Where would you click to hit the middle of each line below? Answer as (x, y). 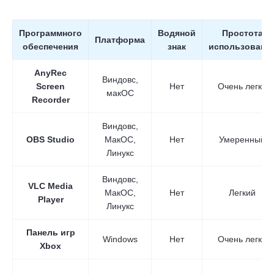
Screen (50, 87)
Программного (50, 33)
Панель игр (50, 233)
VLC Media (50, 186)
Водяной (177, 33)
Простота (242, 33)
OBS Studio (50, 140)
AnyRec (50, 73)
